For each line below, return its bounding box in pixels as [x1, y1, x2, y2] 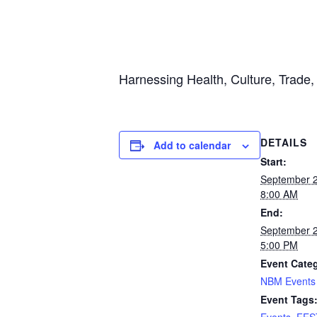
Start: [260, 154, 287, 168]
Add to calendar [154, 138, 231, 152]
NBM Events [260, 274, 316, 288]
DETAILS [260, 135, 307, 149]
